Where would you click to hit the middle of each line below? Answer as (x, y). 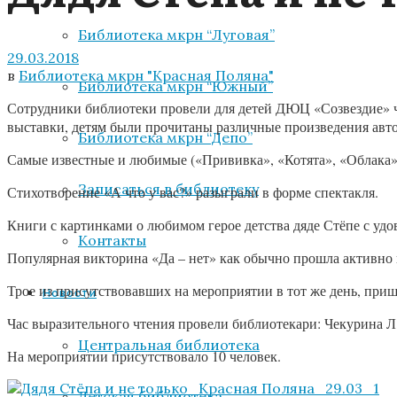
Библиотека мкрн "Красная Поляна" (146, 76)
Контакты (112, 240)
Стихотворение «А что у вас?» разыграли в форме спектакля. (193, 192)
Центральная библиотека (169, 345)
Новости (70, 293)
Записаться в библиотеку (168, 189)
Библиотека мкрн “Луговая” (176, 35)
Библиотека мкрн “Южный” (175, 86)
